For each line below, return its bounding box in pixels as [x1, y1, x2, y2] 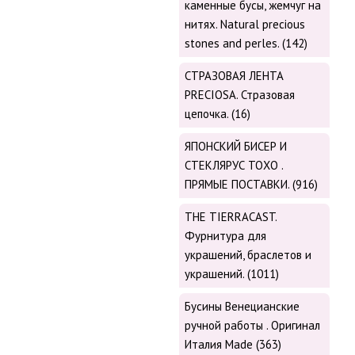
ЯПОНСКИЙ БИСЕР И [185, 139, 287, 155]
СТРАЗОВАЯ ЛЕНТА [185, 68, 284, 84]
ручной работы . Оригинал [185, 318, 320, 334]
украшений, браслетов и [185, 247, 311, 263]
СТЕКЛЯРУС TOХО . [185, 158, 283, 174]
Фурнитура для [185, 228, 266, 244]
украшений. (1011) [185, 266, 279, 282]
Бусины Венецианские [185, 299, 300, 315]
